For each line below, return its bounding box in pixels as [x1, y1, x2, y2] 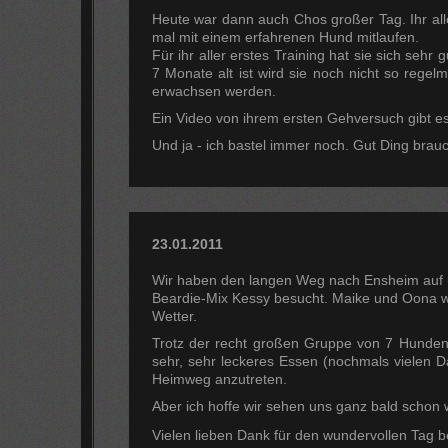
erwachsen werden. [151, 82, 276, 99]
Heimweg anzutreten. [151, 371, 287, 388]
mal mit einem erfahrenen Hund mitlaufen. [151, 28, 419, 45]
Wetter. [151, 307, 197, 324]
